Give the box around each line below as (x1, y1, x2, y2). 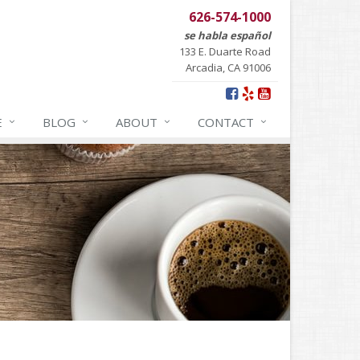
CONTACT (198, 114, 254, 130)
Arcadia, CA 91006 (186, 60, 271, 75)
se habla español (184, 28, 271, 43)
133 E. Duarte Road (179, 44, 271, 59)
